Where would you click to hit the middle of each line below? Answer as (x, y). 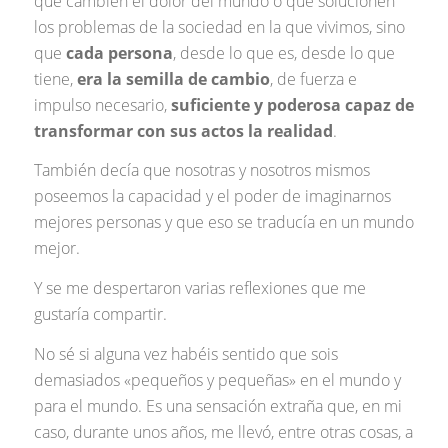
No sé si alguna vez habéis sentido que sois (185, 353)
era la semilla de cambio (173, 78)
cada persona (119, 52)
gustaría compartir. (100, 313)
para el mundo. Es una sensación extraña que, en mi (217, 405)
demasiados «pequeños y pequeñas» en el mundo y (217, 379)
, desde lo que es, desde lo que (283, 52)
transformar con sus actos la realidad (183, 130)
